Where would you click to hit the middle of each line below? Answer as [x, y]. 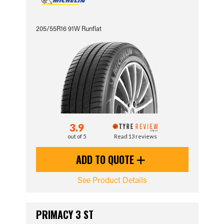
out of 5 [77, 136]
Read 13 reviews [135, 136]
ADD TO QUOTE [106, 159]
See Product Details [112, 180]
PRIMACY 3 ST [64, 214]
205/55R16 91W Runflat [68, 28]
